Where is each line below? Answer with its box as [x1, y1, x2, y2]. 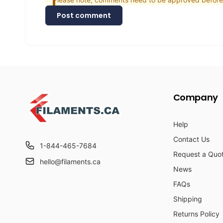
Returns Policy [173, 210, 220, 219]
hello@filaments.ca [40, 157, 101, 166]
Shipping [173, 195, 202, 204]
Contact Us [173, 135, 210, 144]
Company [173, 91, 218, 104]
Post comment [57, 10, 111, 21]
